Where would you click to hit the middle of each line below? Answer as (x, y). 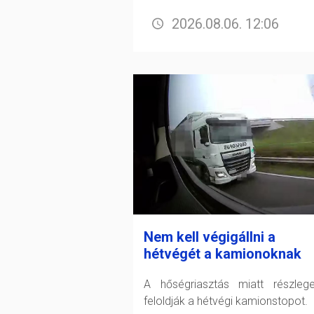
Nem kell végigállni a (210, 237)
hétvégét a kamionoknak (223, 254)
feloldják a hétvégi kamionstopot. (226, 301)
